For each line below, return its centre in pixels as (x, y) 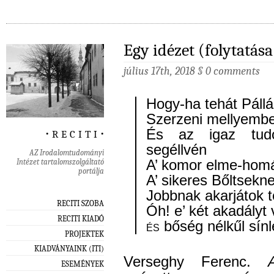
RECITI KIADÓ (81, 218)
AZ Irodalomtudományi (67, 153)
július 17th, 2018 (161, 71)
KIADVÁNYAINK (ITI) (69, 249)
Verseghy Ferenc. (196, 262)
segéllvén (176, 150)
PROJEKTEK (84, 234)
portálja (91, 171)
